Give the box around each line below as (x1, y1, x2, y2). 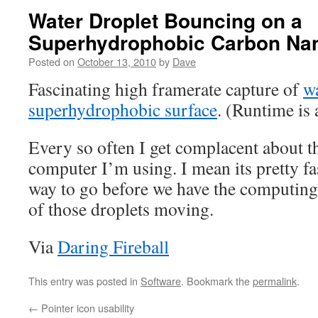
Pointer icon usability (38, 300, 134, 315)
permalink (253, 273, 297, 288)
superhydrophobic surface (28, 97, 217, 121)
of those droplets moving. (28, 197, 214, 221)
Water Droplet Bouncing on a (28, 6, 302, 35)
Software (141, 273, 181, 288)
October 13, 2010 (77, 54, 156, 69)
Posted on (28, 54, 75, 69)
